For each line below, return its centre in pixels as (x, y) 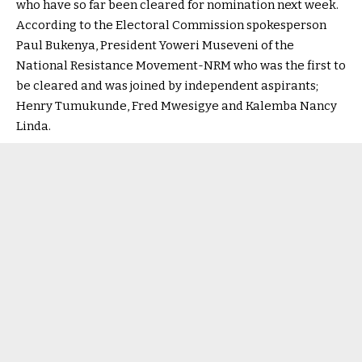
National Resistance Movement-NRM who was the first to (181, 66)
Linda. (34, 126)
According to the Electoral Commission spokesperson (171, 25)
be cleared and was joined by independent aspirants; (167, 86)
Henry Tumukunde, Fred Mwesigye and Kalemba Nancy (177, 106)
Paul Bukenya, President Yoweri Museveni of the (155, 46)
